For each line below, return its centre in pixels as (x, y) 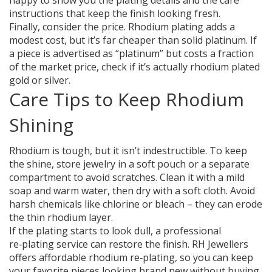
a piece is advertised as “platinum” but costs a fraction (131, 54)
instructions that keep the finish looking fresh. (115, 14)
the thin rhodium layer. (61, 218)
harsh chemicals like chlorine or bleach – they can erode (136, 204)
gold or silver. (40, 80)
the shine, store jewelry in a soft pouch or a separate (129, 164)
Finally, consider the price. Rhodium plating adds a (122, 27)
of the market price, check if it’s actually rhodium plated (134, 67)
